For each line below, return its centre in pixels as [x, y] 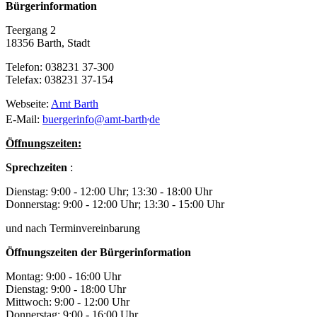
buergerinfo [68, 120]
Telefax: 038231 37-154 [59, 79]
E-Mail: [24, 120]
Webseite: [28, 103]
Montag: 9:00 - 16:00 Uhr [63, 277]
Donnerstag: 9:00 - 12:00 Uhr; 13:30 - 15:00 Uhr [115, 204]
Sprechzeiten [36, 168]
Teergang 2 [31, 30]
